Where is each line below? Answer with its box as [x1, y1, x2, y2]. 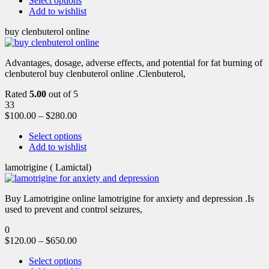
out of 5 [46, 88, 78, 99]
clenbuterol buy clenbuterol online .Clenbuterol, [5, 68, 186, 79]
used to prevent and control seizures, [5, 204, 142, 214]
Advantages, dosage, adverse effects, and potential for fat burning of [5, 57, 262, 68]
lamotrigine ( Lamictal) [5, 162, 91, 172]
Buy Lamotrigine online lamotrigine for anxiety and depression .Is [5, 193, 254, 204]
